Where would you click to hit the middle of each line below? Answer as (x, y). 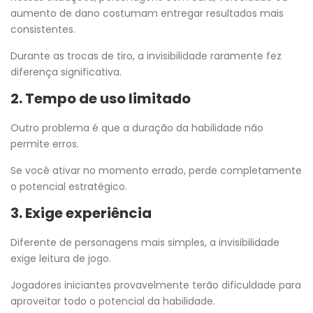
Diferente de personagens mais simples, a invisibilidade (145, 242)
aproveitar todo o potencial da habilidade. (113, 301)
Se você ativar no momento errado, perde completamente (156, 170)
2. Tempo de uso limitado (101, 98)
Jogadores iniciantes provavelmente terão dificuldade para (156, 285)
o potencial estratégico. (69, 186)
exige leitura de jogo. (61, 258)
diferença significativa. (66, 72)
